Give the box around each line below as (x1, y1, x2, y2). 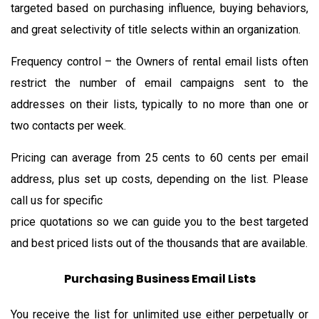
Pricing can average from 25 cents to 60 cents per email (11, 150, 308, 164)
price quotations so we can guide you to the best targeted (11, 214, 308, 229)
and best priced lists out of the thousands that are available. (11, 236, 308, 250)
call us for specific (11, 193, 103, 207)
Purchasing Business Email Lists (63, 270, 256, 287)
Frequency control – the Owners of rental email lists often (11, 54, 308, 68)
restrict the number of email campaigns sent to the (11, 75, 308, 90)
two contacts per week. (11, 118, 126, 132)
